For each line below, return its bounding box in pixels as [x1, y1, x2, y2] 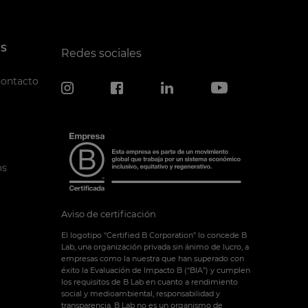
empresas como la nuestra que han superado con [60, 254, 244, 264]
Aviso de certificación [60, 209, 156, 220]
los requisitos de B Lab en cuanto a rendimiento [60, 277, 238, 287]
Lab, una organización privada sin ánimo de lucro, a [60, 242, 249, 252]
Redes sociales [60, 46, 142, 60]
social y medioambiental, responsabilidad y [60, 289, 220, 299]
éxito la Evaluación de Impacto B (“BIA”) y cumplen [60, 265, 250, 276]
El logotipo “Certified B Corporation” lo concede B [60, 230, 247, 241]
